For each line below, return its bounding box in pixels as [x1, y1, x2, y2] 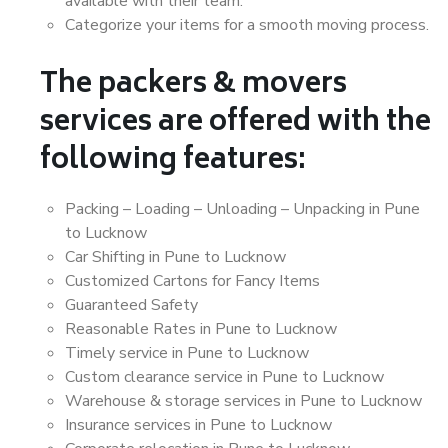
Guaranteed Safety [65, 294, 198, 316]
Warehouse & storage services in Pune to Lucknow [65, 390, 422, 412]
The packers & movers [40, 61, 347, 110]
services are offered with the [40, 99, 431, 148]
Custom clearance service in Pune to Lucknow [65, 366, 384, 388]
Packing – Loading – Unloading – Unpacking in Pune [65, 198, 420, 220]
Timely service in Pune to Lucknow [65, 342, 309, 364]
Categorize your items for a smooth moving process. [65, 14, 429, 36]
